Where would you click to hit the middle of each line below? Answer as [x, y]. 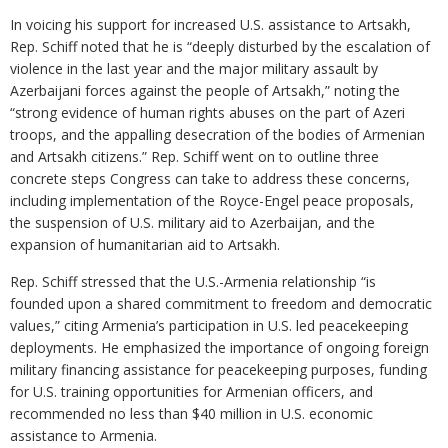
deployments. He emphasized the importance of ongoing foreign [219, 348]
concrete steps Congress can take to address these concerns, [210, 179]
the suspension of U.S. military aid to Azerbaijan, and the [192, 223]
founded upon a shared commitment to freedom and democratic [221, 304]
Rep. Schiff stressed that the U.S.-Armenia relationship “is [193, 282]
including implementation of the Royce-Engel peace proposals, [212, 201]
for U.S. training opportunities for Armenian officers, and [191, 392]
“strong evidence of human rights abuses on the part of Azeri [207, 113]
